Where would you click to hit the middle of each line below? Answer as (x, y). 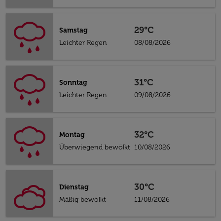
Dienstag (74, 187)
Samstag (74, 30)
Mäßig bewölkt (83, 200)
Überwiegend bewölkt (95, 147)
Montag (72, 135)
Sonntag (73, 83)
